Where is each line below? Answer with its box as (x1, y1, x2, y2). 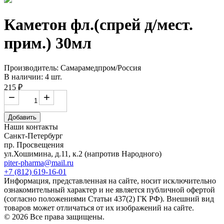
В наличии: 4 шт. (4, 72, 62, 81)
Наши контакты (4, 122, 58, 131)
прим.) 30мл (4, 34, 91, 52)
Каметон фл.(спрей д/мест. (4, 15, 193, 34)
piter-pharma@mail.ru (4, 158, 73, 167)
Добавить (8, 113, 36, 121)
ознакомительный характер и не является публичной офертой (4, 185, 215, 194)
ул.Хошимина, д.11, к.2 (4, 149, 84, 158)
